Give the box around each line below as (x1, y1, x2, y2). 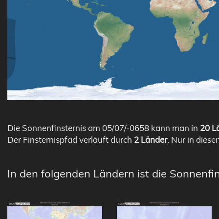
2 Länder (134, 134, 167, 145)
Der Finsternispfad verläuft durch (7, 134, 134, 145)
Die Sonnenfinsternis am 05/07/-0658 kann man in (7, 122, 200, 133)
